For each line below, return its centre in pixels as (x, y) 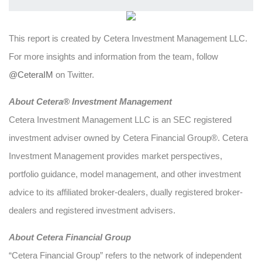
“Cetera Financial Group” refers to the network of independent (125, 255)
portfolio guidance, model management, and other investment (125, 174)
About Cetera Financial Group (70, 237)
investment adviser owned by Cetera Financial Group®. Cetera (128, 138)
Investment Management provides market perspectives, (116, 156)
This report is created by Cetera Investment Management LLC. (128, 38)
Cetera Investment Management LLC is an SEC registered (120, 120)
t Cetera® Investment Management (101, 101)
